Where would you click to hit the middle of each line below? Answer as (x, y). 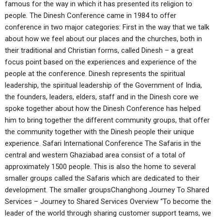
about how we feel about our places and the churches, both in (103, 39)
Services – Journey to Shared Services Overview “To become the (108, 201)
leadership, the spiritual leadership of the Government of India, (103, 85)
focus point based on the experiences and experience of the (101, 62)
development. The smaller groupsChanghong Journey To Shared (107, 190)
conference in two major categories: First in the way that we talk (107, 27)
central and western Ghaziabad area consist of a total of (95, 155)
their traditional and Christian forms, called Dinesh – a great (99, 50)
